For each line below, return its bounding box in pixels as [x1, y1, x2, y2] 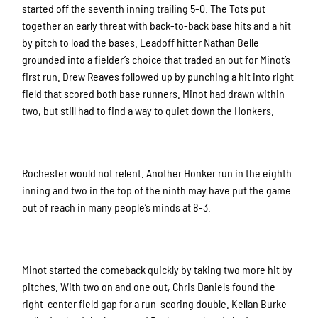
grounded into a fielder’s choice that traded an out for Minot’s [22, 53, 291, 67]
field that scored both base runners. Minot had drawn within [22, 87, 285, 101]
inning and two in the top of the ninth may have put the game [22, 183, 292, 197]
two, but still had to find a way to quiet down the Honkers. [22, 104, 275, 118]
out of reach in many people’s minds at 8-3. [22, 200, 212, 214]
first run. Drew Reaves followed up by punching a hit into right [22, 70, 295, 84]
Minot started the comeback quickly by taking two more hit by [22, 263, 293, 277]
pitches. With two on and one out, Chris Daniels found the [22, 280, 276, 294]
